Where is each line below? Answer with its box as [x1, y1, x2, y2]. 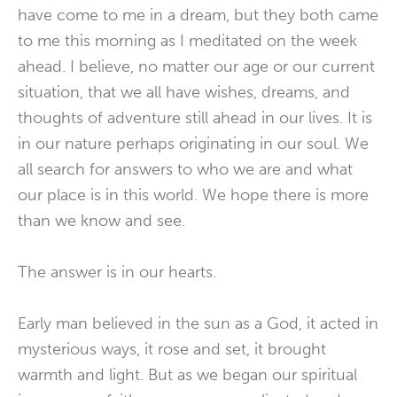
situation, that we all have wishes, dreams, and [18, 82, 350, 102]
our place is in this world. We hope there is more [18, 185, 369, 205]
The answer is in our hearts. [18, 262, 216, 282]
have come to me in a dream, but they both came [18, 5, 378, 25]
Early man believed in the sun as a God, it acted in [18, 314, 378, 333]
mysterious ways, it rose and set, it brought [18, 339, 326, 359]
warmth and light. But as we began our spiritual [18, 365, 357, 385]
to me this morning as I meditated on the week [18, 31, 357, 51]
